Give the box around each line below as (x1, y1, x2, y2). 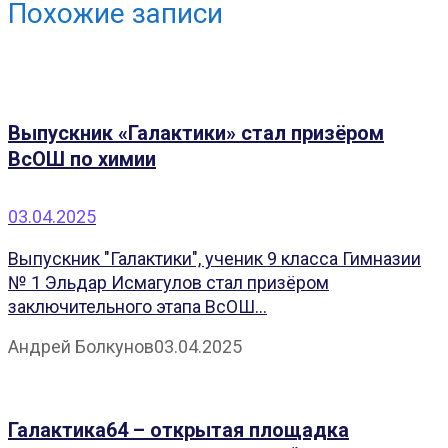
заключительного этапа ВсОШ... (8, 296, 267, 318)
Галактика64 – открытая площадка (8, 417, 349, 442)
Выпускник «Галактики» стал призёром (8, 120, 384, 145)
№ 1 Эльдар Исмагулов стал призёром (8, 272, 329, 294)
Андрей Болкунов (8, 336, 154, 358)
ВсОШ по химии (8, 146, 156, 171)
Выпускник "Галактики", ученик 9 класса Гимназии (8, 248, 421, 270)
